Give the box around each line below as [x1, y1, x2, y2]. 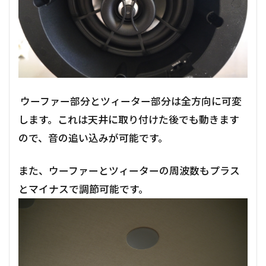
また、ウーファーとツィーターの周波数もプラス [18, 164, 240, 177]
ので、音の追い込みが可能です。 [18, 131, 168, 144]
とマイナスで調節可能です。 [18, 182, 148, 195]
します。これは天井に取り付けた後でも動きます [18, 113, 239, 126]
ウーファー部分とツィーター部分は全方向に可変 [18, 94, 242, 107]
